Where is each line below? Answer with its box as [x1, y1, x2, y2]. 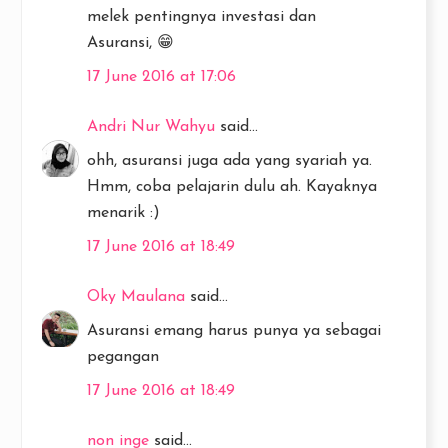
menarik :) [87, 204, 160, 221]
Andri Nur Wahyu [87, 118, 215, 135]
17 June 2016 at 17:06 [87, 68, 236, 85]
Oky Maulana [87, 288, 185, 305]
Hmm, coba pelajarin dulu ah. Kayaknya [87, 178, 377, 195]
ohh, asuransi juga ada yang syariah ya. [87, 152, 372, 169]
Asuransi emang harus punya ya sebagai [87, 322, 381, 339]
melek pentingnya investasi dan [87, 8, 316, 25]
